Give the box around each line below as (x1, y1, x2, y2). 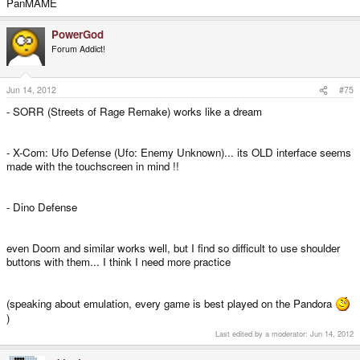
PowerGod (51, 26, 104, 42)
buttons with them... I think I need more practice (6, 254, 231, 270)
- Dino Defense (6, 199, 77, 215)
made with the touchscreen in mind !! (6, 158, 179, 174)
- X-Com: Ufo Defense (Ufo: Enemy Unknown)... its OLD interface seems (6, 145, 351, 161)
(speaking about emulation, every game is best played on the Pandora (6, 296, 335, 312)
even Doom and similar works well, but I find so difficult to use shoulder (6, 240, 340, 256)
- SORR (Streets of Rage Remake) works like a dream (6, 104, 262, 120)
